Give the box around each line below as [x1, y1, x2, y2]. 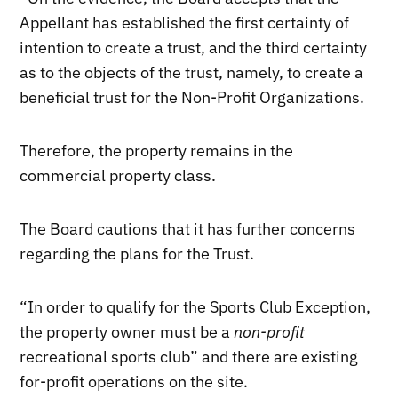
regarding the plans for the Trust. [20, 243, 255, 265]
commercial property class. [20, 165, 217, 187]
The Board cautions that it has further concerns [20, 219, 356, 240]
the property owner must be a [20, 322, 235, 343]
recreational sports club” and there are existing [20, 346, 359, 368]
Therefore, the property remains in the [20, 140, 294, 162]
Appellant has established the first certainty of [20, 12, 350, 34]
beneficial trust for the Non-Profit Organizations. [20, 87, 365, 108]
